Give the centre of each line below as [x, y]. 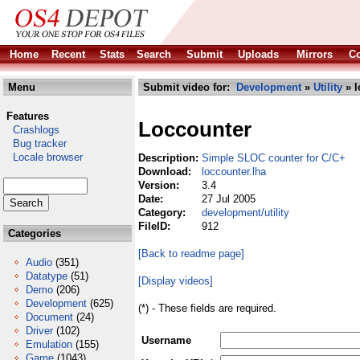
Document [49, 317]
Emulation [49, 344]
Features [28, 116]
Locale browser [43, 157]
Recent [68, 54]
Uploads [258, 54]
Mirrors [315, 54]
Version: [160, 185]
